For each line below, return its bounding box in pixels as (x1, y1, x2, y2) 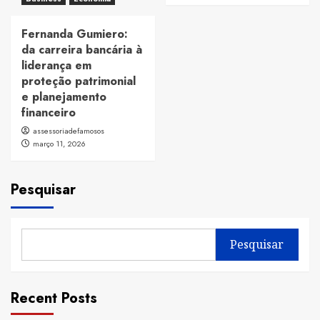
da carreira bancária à (21, 41, 142, 58)
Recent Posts (11, 287, 97, 309)
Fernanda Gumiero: (21, 25, 128, 42)
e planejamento (21, 88, 106, 105)
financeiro (21, 104, 76, 121)
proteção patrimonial (21, 72, 136, 89)
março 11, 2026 (33, 137, 86, 149)
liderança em (21, 56, 91, 74)
